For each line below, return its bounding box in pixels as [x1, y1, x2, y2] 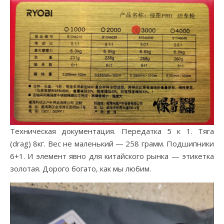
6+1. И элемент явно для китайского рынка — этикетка [10, 151, 214, 161]
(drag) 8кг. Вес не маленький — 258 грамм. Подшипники [10, 138, 214, 149]
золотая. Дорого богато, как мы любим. [10, 163, 151, 174]
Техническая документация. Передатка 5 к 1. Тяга [10, 126, 214, 136]
